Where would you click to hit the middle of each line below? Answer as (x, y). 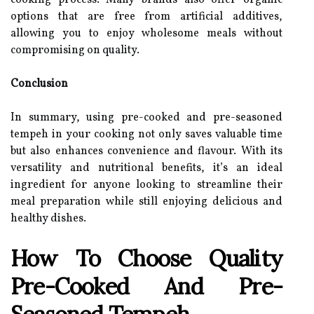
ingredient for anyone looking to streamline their (146, 185)
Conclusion (39, 84)
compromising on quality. (75, 50)
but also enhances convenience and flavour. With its (146, 151)
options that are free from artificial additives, (146, 17)
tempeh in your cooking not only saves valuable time (146, 135)
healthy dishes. (48, 219)
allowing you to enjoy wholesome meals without (146, 34)
